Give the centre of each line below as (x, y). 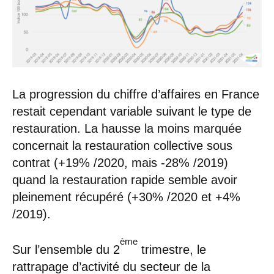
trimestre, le (172, 250)
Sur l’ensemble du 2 (66, 250)
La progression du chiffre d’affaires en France (136, 94)
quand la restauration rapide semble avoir (125, 180)
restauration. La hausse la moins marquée (127, 129)
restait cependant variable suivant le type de (132, 112)
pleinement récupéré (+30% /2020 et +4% (126, 197)
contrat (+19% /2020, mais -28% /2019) (120, 163)
